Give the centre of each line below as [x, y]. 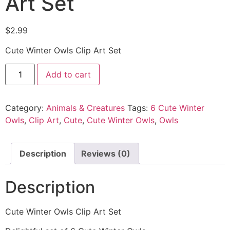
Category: [26, 108]
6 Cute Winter [177, 108]
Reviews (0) [106, 154]
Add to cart [69, 75]
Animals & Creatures [85, 108]
